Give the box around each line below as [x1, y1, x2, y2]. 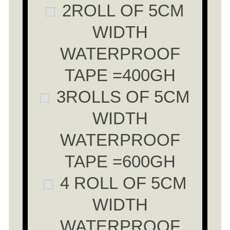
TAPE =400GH [64, 65, 176, 85]
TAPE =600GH [64, 151, 176, 171]
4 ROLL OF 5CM [55, 173, 186, 193]
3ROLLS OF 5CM [52, 87, 190, 106]
